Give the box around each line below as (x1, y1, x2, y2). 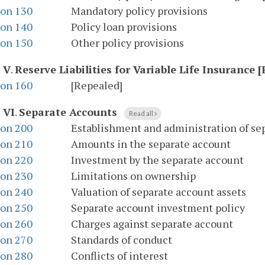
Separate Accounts (19, 105, 117, 119)
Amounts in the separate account (71, 137, 231, 151)
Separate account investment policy (71, 201, 245, 215)
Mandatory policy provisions (71, 4, 208, 18)
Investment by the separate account (71, 153, 244, 167)
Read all (129, 109, 154, 118)
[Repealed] (71, 78, 122, 93)
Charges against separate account (71, 216, 233, 231)
